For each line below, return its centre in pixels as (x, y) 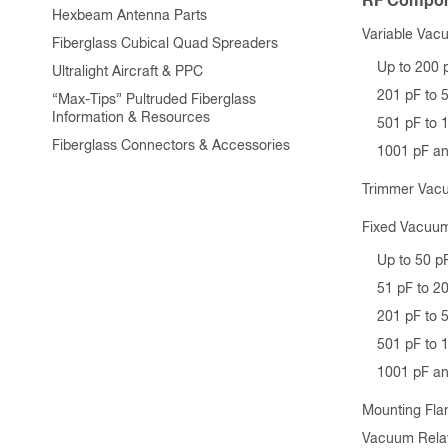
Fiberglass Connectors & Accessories (171, 145)
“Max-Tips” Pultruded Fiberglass (154, 99)
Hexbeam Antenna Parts (129, 15)
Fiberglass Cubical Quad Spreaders (165, 43)
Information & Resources (131, 117)
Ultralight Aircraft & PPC (127, 71)
